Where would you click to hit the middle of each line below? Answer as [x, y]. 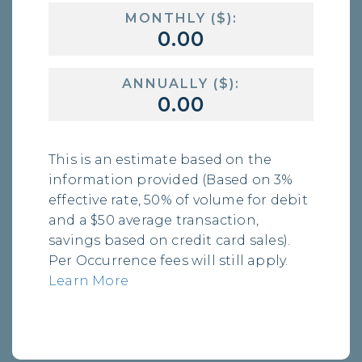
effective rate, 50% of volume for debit [178, 200]
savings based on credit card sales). [170, 241]
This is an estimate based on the [160, 160]
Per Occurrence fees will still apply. [168, 261]
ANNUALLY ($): [181, 84]
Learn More [88, 281]
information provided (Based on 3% [171, 180]
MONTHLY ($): [181, 19]
